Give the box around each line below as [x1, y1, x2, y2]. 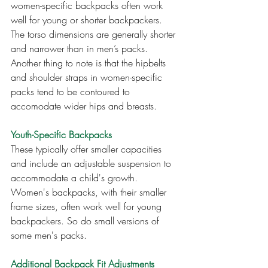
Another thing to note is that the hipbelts [11, 56, 169, 70]
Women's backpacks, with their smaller [11, 185, 169, 199]
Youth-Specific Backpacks [11, 128, 112, 142]
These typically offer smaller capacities [11, 142, 165, 156]
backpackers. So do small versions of [11, 214, 162, 228]
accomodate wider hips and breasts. [11, 99, 157, 113]
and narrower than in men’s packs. [11, 42, 151, 56]
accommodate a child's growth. [11, 171, 141, 185]
